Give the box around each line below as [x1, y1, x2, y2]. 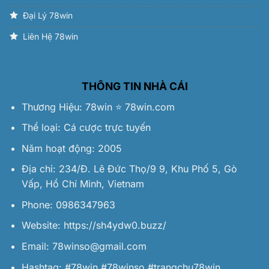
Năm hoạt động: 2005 [21, 142, 122, 154]
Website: [21, 219, 64, 232]
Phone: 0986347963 [21, 198, 115, 211]
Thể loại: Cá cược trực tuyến [21, 121, 151, 134]
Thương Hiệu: [21, 100, 85, 113]
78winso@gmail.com [52, 240, 147, 253]
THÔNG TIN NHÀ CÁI [81, 79, 188, 92]
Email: [21, 240, 52, 253]
